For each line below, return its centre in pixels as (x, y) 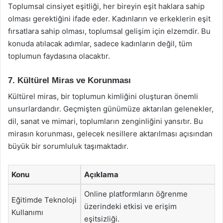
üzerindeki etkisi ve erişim (130, 206)
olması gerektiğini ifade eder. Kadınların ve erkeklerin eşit (109, 18)
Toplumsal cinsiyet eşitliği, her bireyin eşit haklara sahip (106, 6)
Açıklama (101, 174)
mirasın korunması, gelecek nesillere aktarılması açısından (110, 134)
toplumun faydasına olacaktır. (59, 56)
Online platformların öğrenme (136, 194)
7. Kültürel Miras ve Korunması (69, 80)
